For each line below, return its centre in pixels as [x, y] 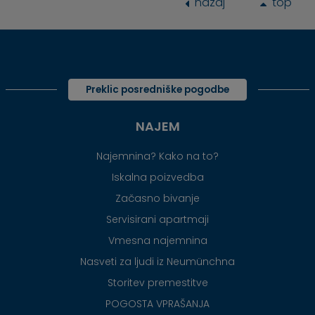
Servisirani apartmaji [157, 219]
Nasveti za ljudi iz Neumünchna [157, 261]
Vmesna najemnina [157, 240]
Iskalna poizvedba [157, 177]
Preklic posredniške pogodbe [157, 89]
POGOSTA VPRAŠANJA [157, 303]
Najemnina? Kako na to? [157, 156]
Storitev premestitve [157, 282]
